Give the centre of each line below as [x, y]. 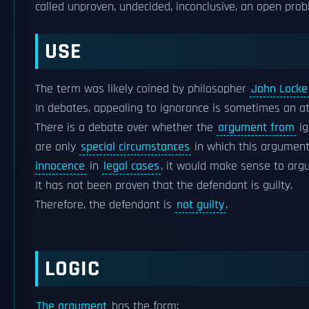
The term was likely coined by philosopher [142, 89]
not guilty [200, 205]
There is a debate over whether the [126, 128]
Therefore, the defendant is [105, 205]
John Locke [279, 89]
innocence [60, 166]
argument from [256, 128]
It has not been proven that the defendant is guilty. [164, 186]
